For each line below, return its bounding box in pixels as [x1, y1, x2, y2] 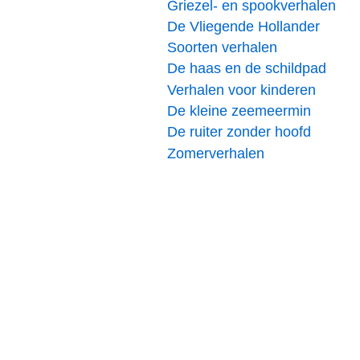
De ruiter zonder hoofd [167, 124, 311, 141]
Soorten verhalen [167, 39, 277, 56]
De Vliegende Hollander [167, 18, 320, 35]
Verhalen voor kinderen [167, 81, 316, 98]
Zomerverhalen [167, 145, 264, 162]
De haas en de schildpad [167, 60, 326, 77]
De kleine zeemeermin [167, 102, 311, 119]
